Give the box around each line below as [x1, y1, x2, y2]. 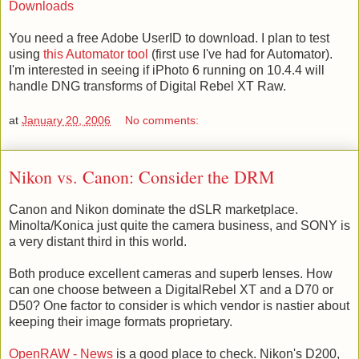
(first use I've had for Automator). [148, 46, 333, 61]
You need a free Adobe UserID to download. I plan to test [9, 30, 329, 45]
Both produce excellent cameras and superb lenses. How [9, 267, 333, 281]
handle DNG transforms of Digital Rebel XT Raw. [9, 79, 286, 93]
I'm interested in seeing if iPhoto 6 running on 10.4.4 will [9, 63, 325, 77]
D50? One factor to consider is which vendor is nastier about [9, 299, 349, 313]
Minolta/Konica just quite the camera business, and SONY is [9, 219, 350, 233]
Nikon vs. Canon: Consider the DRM [9, 165, 275, 189]
